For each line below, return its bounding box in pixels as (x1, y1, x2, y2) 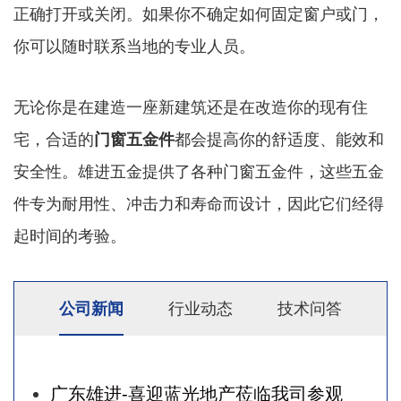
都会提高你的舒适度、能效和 (175, 131, 384, 149)
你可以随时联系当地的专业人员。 (13, 38, 255, 56)
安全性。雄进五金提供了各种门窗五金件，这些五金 (13, 163, 384, 182)
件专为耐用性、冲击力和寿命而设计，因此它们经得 (13, 195, 384, 214)
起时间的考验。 (13, 227, 126, 246)
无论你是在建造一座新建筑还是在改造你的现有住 (13, 98, 368, 117)
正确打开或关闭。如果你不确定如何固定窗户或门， (13, 5, 384, 24)
